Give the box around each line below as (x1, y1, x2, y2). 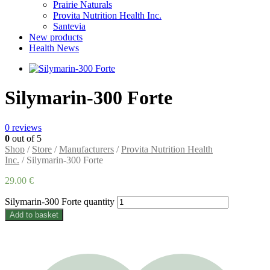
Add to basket (10, 210, 58, 219)
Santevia (53, 20, 86, 31)
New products (29, 31, 83, 42)
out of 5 (10, 133, 42, 143)
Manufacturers (59, 143, 114, 154)
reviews (10, 122, 42, 133)
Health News (29, 42, 79, 53)
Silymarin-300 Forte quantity (5, 196, 115, 207)
